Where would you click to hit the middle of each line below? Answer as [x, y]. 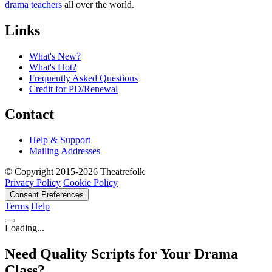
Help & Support [60, 140]
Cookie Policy [90, 183]
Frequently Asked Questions [83, 78]
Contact [29, 114]
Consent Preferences [47, 195]
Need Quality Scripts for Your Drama [121, 254]
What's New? [55, 56]
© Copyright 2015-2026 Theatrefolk [75, 172]
